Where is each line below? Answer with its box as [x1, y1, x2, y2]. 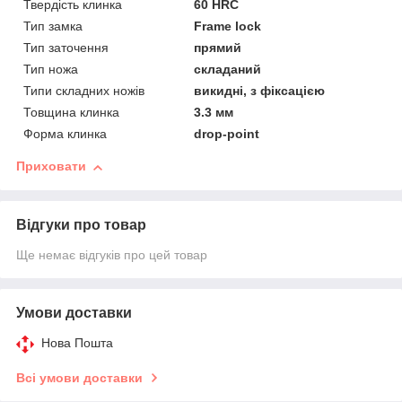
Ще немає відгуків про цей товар [16, 248, 207, 263]
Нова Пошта [41, 336, 113, 351]
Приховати [16, 159, 86, 174]
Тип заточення [23, 40, 109, 56]
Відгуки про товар [16, 217, 146, 233]
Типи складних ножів [23, 83, 144, 99]
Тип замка [23, 19, 83, 34]
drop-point [194, 127, 260, 142]
